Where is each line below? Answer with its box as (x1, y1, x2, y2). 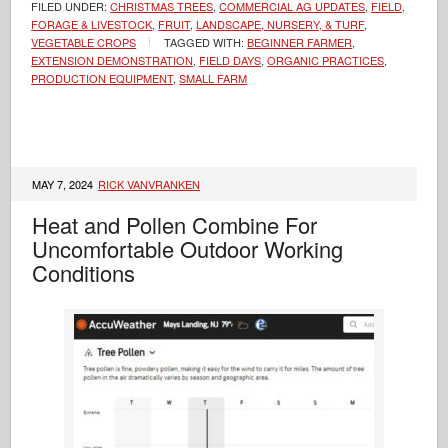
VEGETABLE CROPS (31, 34, 137, 50)
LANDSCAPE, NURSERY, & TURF (196, 16, 365, 32)
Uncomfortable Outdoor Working (32, 233, 344, 264)
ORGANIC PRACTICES (267, 52, 385, 68)
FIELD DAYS (199, 52, 262, 68)
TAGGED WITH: (164, 34, 248, 50)
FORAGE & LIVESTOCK (31, 16, 153, 32)
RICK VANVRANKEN (98, 176, 201, 192)
